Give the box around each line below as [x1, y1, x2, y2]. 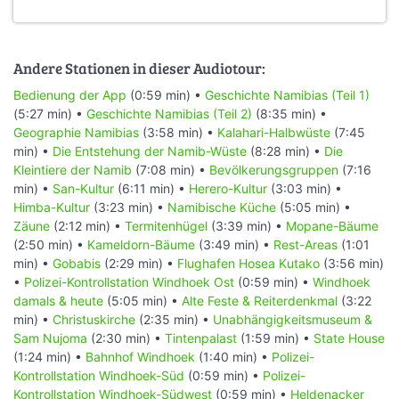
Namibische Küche [167, 199, 276, 215]
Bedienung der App [13, 86, 126, 102]
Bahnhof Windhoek [85, 348, 195, 364]
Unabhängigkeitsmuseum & [213, 311, 372, 327]
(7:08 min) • [132, 161, 209, 177]
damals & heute [13, 292, 103, 308]
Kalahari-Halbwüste [217, 124, 330, 140]
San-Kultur [53, 180, 114, 196]
